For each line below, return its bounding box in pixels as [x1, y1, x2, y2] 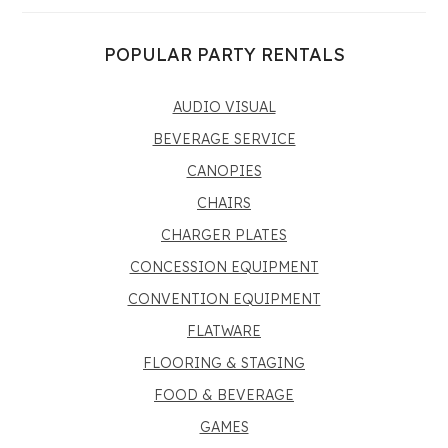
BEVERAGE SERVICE [152, 130, 296, 148]
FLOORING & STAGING [143, 354, 305, 372]
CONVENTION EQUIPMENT [127, 290, 321, 308]
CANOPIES [186, 162, 262, 180]
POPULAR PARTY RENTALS [103, 43, 345, 66]
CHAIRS [197, 194, 251, 212]
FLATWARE [187, 322, 261, 340]
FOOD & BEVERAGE [154, 386, 294, 404]
